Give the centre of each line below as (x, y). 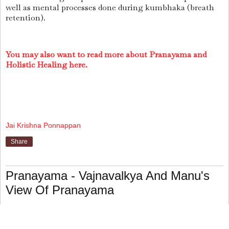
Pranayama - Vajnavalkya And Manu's (108, 175)
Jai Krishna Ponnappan (43, 125)
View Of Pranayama (60, 190)
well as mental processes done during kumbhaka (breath (110, 8)
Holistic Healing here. (47, 64)
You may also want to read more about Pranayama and (106, 54)
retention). (26, 18)
